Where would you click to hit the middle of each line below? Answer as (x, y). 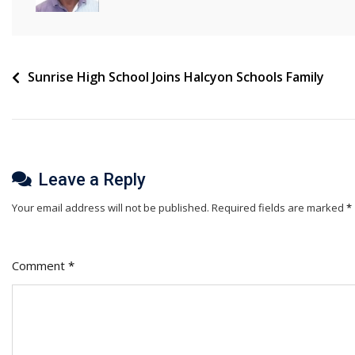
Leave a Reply (92, 180)
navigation (55, 106)
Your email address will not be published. (111, 208)
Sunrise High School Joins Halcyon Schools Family (176, 77)
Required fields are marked (279, 208)
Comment (40, 266)
